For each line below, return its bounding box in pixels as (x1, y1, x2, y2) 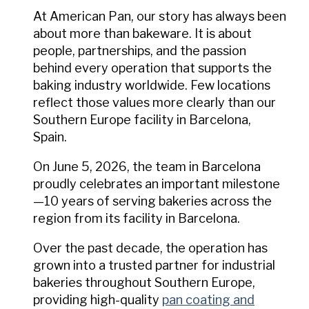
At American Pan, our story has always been (33, 8, 286, 23)
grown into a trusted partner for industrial (33, 257, 275, 272)
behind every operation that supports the (33, 60, 272, 75)
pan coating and (162, 292, 255, 307)
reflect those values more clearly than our (33, 94, 276, 110)
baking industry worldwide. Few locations (33, 77, 270, 92)
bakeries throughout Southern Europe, (33, 275, 255, 290)
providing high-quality (33, 292, 162, 307)
